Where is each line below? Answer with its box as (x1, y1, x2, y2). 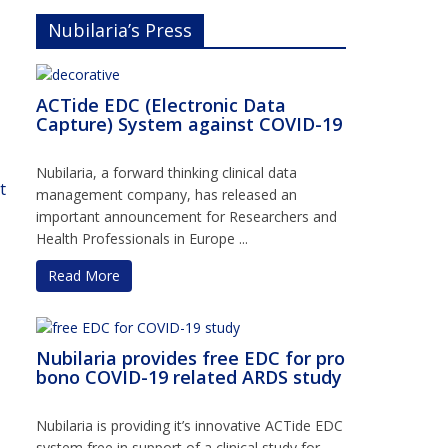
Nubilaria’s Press (48, 17, 192, 42)
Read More (48, 265, 120, 285)
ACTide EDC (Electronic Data (36, 92, 286, 117)
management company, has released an (36, 184, 297, 204)
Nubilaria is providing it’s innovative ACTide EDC (36, 415, 343, 435)
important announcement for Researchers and (36, 206, 337, 226)
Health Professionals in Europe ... (36, 228, 248, 248)
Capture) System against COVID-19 (36, 111, 342, 136)
